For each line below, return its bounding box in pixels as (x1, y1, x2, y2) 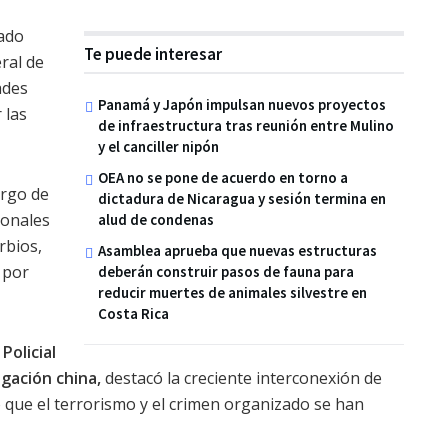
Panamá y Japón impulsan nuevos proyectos (98, 95, 386, 115)
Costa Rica (98, 304, 169, 324)
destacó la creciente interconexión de (101, 367, 382, 390)
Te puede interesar (84, 43, 222, 66)
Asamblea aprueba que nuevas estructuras (98, 241, 377, 261)
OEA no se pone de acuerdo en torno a (98, 168, 348, 188)
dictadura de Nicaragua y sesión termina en (98, 189, 386, 209)
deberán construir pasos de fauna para (98, 262, 354, 282)
